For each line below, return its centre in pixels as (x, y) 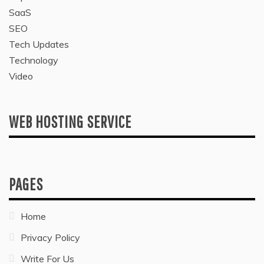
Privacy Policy (50, 237)
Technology (34, 60)
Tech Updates (39, 44)
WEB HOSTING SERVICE (70, 121)
